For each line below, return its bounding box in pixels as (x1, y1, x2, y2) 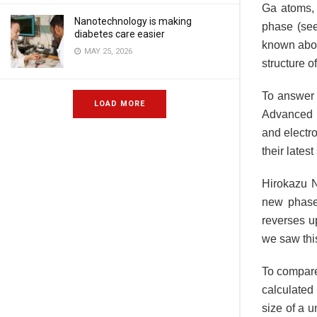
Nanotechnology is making (74, 16, 192, 27)
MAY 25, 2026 (82, 47, 132, 56)
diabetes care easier (74, 28, 165, 40)
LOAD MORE (94, 99, 145, 108)
